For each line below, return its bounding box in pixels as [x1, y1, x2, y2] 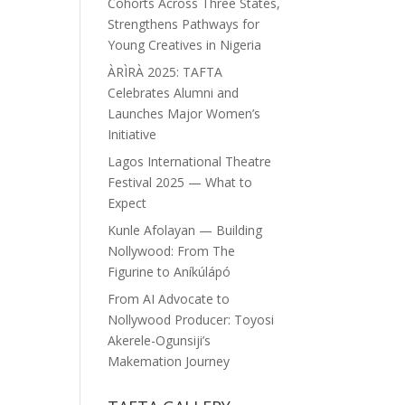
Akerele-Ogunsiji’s [108, 332, 212, 350]
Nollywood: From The [108, 242, 236, 260]
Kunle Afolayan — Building [108, 221, 263, 240]
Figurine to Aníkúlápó [108, 263, 231, 281]
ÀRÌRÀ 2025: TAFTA [108, 63, 223, 81]
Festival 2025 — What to [108, 174, 253, 192]
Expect [108, 194, 147, 212]
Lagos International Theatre [108, 153, 272, 171]
